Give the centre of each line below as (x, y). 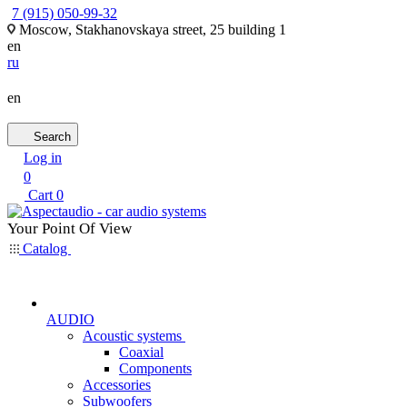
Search (52, 137)
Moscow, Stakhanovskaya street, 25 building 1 (151, 30)
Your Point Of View (69, 228)
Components (155, 368)
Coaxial (141, 352)
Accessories (117, 385)
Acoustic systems (132, 336)
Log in (43, 158)
